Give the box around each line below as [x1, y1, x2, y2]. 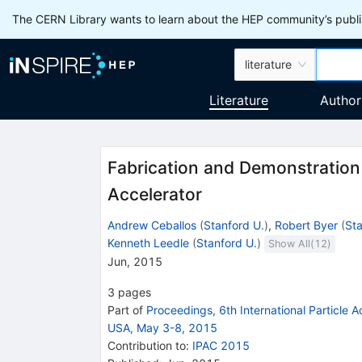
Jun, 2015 [107, 254, 162, 268]
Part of [107, 302, 146, 317]
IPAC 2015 [192, 338, 250, 352]
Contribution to [107, 338, 186, 352]
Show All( [267, 237, 314, 250]
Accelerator [107, 184, 202, 205]
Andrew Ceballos [107, 217, 196, 232]
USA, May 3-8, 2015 [107, 320, 217, 335]
